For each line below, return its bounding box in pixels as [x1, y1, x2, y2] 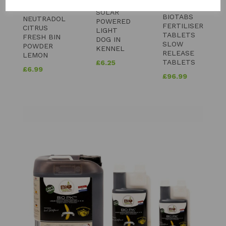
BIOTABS [162, 12, 193, 21]
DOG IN [96, 35, 121, 43]
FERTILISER [162, 21, 203, 30]
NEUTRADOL [23, 14, 66, 23]
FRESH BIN [23, 32, 61, 41]
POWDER [23, 41, 53, 50]
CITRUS [23, 23, 48, 32]
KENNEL [96, 44, 125, 52]
